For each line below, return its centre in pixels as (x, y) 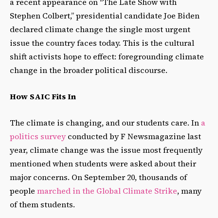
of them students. (43, 205)
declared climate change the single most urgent (100, 29)
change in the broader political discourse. (89, 70)
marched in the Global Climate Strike (107, 191)
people (23, 191)
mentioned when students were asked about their (103, 164)
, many (189, 191)
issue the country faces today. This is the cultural (102, 43)
